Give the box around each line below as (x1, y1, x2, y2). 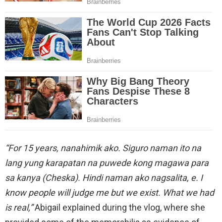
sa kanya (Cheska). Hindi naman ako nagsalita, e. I (5, 172, 203, 183)
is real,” (5, 202, 33, 213)
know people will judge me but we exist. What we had (5, 187, 214, 198)
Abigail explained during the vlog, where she (33, 202, 205, 213)
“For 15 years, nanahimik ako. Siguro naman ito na (5, 142, 201, 153)
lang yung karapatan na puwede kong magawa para (5, 157, 209, 168)
